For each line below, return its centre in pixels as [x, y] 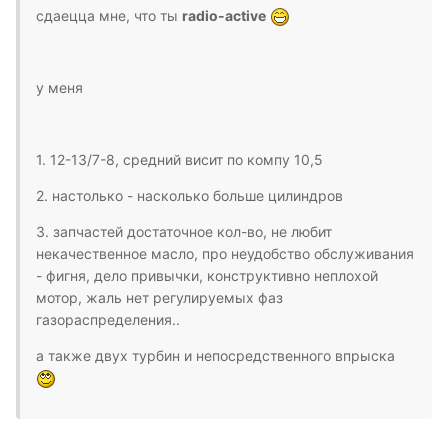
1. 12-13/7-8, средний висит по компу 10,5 [179, 159]
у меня [59, 87]
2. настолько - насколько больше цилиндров [189, 195]
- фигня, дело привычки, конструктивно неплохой [207, 275]
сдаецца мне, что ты [109, 15]
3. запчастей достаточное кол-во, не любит [184, 231]
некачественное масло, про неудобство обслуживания [225, 253]
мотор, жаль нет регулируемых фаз [159, 297]
